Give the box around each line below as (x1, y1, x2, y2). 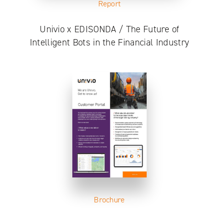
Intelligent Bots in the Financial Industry (29, 36, 190, 48)
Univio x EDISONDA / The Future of (40, 22, 179, 35)
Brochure (94, 194, 125, 205)
